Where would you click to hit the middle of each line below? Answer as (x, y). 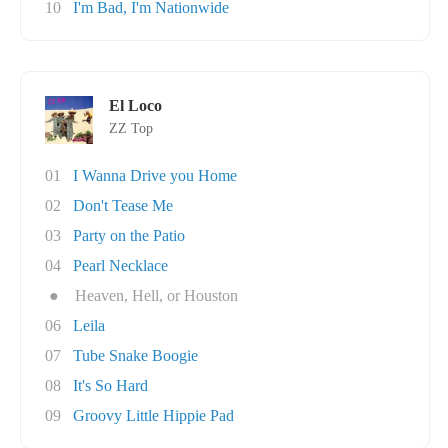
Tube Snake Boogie (135, 355)
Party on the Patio (129, 235)
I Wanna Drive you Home (155, 175)
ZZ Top (131, 128)
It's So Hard (110, 385)
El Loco (135, 105)
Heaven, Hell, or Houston (156, 295)
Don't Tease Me (123, 205)
